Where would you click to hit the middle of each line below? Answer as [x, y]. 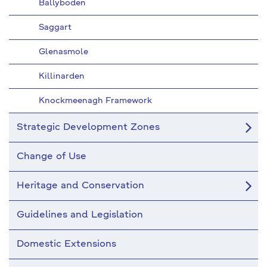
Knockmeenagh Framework [95, 101]
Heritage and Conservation [80, 186]
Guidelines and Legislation [80, 215]
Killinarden [62, 76]
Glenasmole [63, 52]
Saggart [55, 27]
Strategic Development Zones [88, 128]
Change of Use [52, 157]
